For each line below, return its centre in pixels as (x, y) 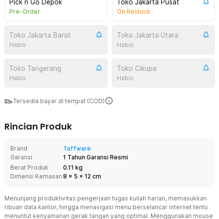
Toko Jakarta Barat (40, 35)
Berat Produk (29, 167)
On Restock (133, 11)
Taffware (77, 148)
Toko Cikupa (136, 68)
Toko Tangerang (35, 68)
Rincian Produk (38, 126)
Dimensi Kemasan (36, 176)
